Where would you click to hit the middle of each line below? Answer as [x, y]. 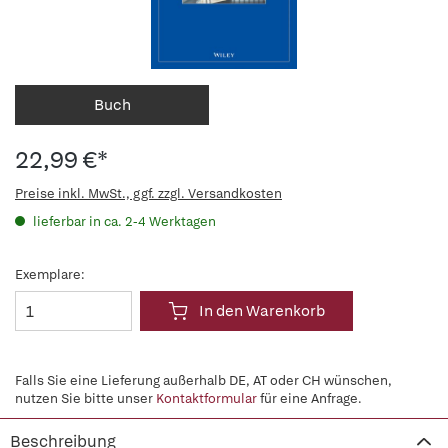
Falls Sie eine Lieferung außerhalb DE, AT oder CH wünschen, [203, 380]
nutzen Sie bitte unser [85, 398]
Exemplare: [50, 274]
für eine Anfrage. [309, 398]
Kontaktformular [206, 398]
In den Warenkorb [262, 311]
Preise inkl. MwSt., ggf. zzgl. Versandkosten [148, 193]
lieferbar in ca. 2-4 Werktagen [123, 221]
